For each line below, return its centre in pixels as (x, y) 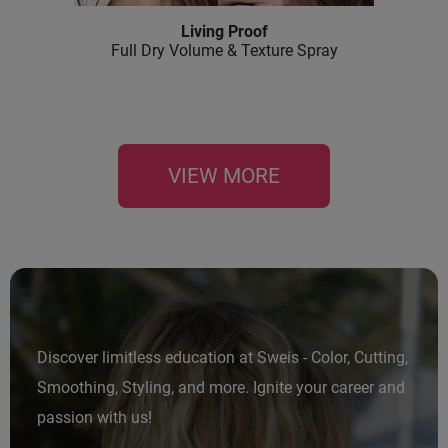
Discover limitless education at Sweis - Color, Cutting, (222, 358)
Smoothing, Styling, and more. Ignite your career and (221, 388)
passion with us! (94, 418)
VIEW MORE (224, 176)
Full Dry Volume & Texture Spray (224, 51)
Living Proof (224, 32)
